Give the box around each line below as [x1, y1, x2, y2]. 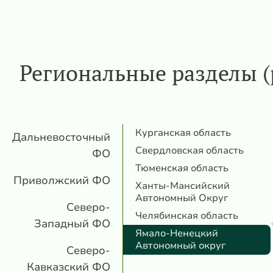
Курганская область [135, 126, 231, 140]
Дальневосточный [12, 129, 110, 144]
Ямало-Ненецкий [135, 226, 218, 240]
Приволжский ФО [13, 172, 110, 188]
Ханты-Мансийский [135, 179, 230, 193]
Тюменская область [135, 161, 229, 175]
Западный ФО [34, 216, 110, 231]
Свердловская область [135, 143, 244, 157]
